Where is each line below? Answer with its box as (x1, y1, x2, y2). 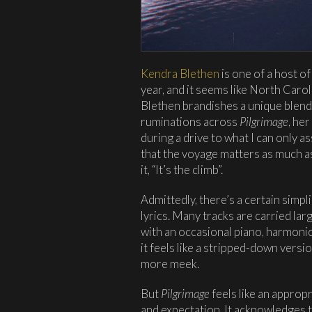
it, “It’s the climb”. (141, 162, 223, 178)
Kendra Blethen (141, 66, 219, 81)
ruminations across (141, 114, 240, 130)
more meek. (141, 256, 199, 272)
